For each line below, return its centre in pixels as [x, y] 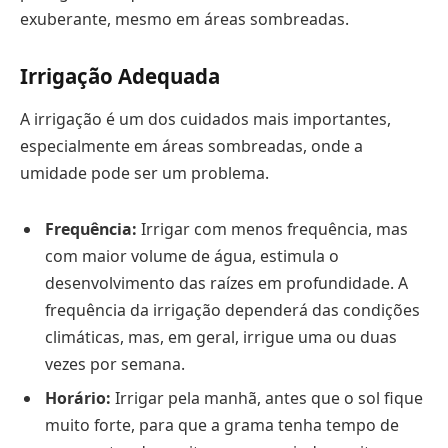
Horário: [78, 397]
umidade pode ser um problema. [144, 172]
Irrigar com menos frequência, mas [272, 228]
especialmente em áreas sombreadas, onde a [191, 145]
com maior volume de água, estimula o [192, 255]
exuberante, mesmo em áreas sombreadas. [184, 18]
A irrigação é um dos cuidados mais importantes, [205, 118]
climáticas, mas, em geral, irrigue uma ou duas [221, 336]
